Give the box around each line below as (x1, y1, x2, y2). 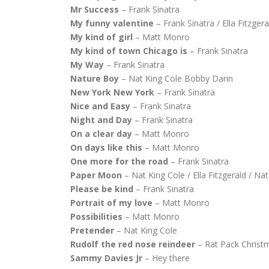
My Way (70, 59, 104, 70)
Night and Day (70, 114, 132, 125)
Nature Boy (70, 73, 119, 84)
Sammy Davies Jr (70, 252, 142, 264)
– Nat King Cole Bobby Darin (119, 73, 233, 84)
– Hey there (142, 252, 190, 264)
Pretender (70, 225, 114, 236)
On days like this (70, 142, 142, 153)
